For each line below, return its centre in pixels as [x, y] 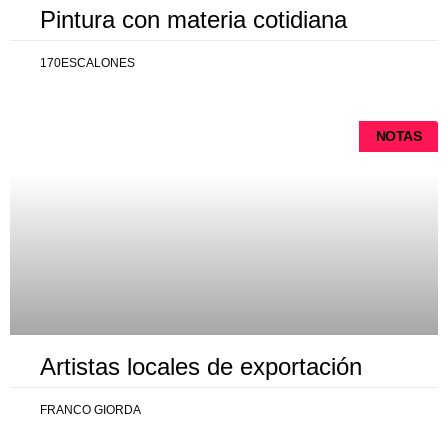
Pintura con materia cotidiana [193, 19]
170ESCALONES [87, 63]
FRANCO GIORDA [90, 410]
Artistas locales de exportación [201, 366]
